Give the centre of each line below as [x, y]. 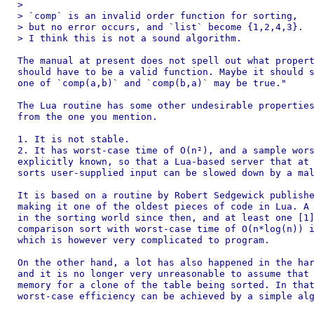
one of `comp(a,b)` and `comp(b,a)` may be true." [152, 83]
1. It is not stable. [73, 139]
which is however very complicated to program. [143, 240]
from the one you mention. [87, 117]
